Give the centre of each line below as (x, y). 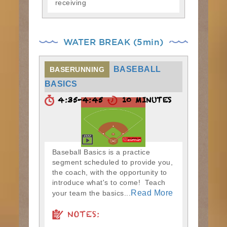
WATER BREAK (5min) (113, 42)
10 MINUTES (145, 102)
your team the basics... (91, 193)
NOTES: (81, 216)
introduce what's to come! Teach (109, 182)
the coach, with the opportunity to (109, 172)
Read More (152, 193)
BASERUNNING (77, 69)
